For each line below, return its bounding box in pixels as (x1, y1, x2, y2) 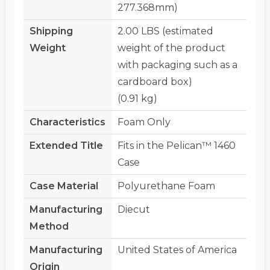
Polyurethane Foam (118, 180, 215, 192)
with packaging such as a (118, 58, 237, 71)
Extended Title (30, 139, 103, 151)
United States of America (118, 243, 237, 256)
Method (30, 220, 69, 232)
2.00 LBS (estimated (118, 25, 213, 37)
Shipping (30, 25, 73, 37)
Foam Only (118, 116, 171, 128)
